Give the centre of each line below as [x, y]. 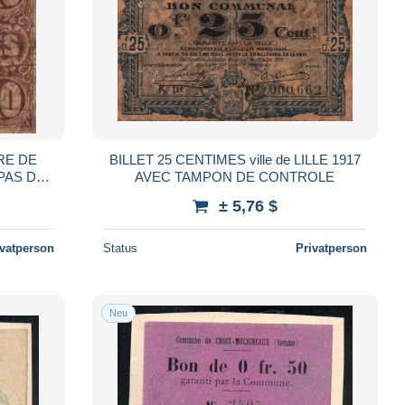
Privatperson [331, 248]
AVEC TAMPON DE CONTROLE [235, 176]
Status [120, 248]
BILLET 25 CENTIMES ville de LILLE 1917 [235, 159]
